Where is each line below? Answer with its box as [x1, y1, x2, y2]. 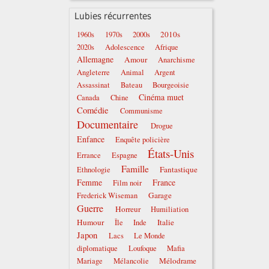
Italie [157, 217, 174, 228]
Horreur [115, 204, 141, 215]
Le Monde [134, 231, 166, 241]
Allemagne [77, 53, 114, 65]
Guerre [77, 202, 104, 216]
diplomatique [77, 243, 118, 254]
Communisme [119, 106, 163, 116]
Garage [148, 190, 172, 201]
